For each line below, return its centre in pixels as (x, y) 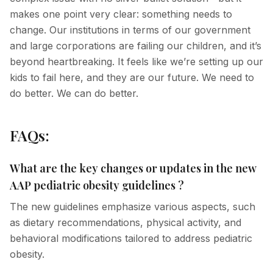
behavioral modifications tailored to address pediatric (131, 238)
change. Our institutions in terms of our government (130, 30)
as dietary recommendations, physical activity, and (126, 222)
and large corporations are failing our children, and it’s (136, 46)
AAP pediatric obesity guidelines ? (97, 185)
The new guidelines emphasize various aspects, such (133, 207)
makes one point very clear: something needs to (121, 14)
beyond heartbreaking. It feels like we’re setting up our (136, 62)
